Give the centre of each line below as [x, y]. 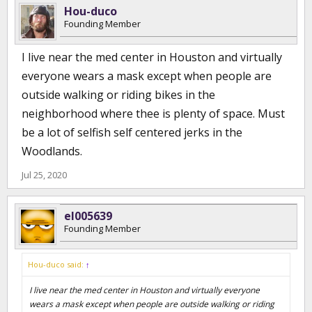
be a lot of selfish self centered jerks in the [132, 132]
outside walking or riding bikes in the [118, 95]
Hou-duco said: [57, 264]
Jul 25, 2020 [44, 175]
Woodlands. [52, 151]
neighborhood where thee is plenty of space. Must [153, 114]
